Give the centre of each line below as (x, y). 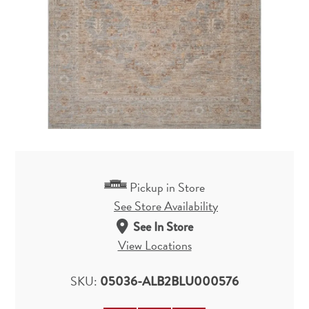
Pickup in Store (168, 188)
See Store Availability (166, 206)
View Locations (154, 245)
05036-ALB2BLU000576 (169, 281)
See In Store (163, 226)
